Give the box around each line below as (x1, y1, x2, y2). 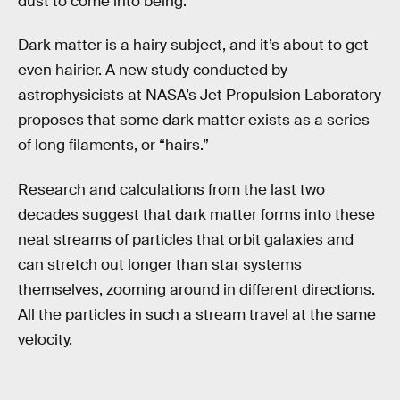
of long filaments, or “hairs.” (18, 136, 209, 155)
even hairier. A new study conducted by (18, 61, 287, 80)
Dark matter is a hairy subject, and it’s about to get (18, 36, 369, 55)
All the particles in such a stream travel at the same (18, 304, 376, 324)
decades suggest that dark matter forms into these (18, 204, 375, 224)
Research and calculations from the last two (18, 179, 325, 199)
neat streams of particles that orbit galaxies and (18, 229, 354, 249)
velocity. (18, 329, 72, 349)
